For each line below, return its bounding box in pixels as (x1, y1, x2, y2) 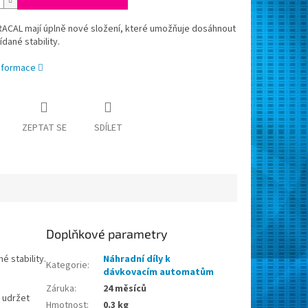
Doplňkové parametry (46, 226, 168, 242)
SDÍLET (93, 121, 122, 135)
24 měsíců (103, 282, 147, 296)
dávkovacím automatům (103, 265, 214, 280)
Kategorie (46, 258, 88, 273)
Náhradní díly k (103, 252, 171, 267)
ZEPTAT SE (21, 121, 67, 135)
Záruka (46, 282, 75, 296)
